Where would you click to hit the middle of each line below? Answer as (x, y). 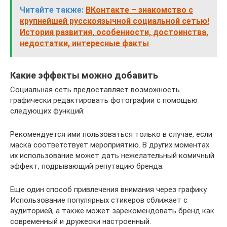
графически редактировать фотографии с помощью (104, 101)
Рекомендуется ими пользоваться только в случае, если (111, 135)
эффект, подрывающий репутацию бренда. (87, 166)
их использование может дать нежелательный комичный (112, 156)
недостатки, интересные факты (84, 44)
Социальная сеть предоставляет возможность (95, 90)
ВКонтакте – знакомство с (139, 10)
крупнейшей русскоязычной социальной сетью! (115, 21)
